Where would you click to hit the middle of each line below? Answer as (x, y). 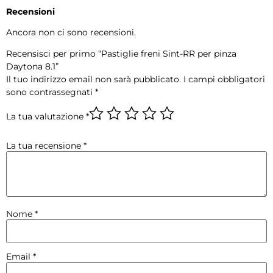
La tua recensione (45, 145)
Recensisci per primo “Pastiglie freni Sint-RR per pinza (121, 54)
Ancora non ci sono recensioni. (71, 32)
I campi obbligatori (224, 80)
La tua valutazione (46, 116)
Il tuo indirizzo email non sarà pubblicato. (94, 80)
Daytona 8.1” (32, 67)
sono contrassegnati (51, 92)
